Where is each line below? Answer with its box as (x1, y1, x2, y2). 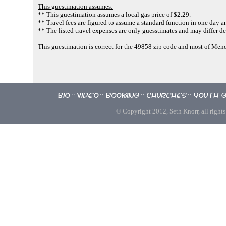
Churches (146, 91, 187, 99)
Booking (105, 91, 140, 99)
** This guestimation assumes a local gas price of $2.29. (38, 10, 191, 18)
